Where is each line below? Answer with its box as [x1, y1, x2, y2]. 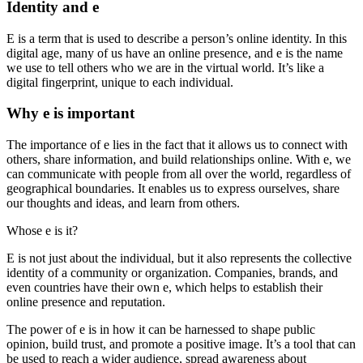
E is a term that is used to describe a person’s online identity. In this [6, 31, 347, 45]
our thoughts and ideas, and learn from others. [6, 196, 240, 210]
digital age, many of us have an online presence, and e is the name [6, 45, 343, 60]
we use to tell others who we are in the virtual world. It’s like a [6, 60, 324, 75]
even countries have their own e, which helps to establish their [6, 280, 322, 294]
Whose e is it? [6, 224, 78, 237]
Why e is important [6, 105, 135, 122]
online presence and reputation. [6, 295, 165, 309]
